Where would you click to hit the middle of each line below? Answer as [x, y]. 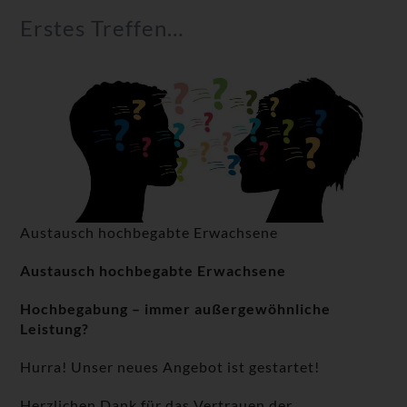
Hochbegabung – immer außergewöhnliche [176, 309]
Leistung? [55, 329]
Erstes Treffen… [102, 28]
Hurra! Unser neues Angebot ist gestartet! [170, 367]
